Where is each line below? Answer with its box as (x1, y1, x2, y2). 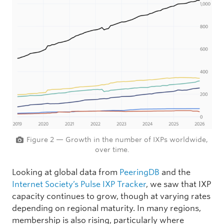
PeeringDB (119, 167, 159, 177)
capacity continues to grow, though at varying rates (12, 191, 210, 201)
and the (159, 167, 190, 177)
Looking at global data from (12, 167, 119, 177)
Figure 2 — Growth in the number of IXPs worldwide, (26, 135, 208, 143)
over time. (94, 145, 129, 153)
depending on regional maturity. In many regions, (12, 203, 201, 213)
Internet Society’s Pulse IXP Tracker (12, 179, 146, 189)
